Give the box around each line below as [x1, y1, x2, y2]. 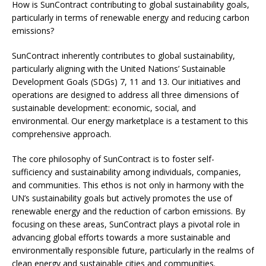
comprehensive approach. [12, 128, 111, 140]
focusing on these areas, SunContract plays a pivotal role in [12, 218, 240, 230]
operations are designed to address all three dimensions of [12, 89, 239, 101]
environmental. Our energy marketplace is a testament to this [12, 115, 248, 127]
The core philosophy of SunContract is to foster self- [12, 153, 214, 165]
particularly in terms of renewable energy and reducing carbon [12, 12, 249, 24]
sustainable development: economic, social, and [12, 102, 196, 114]
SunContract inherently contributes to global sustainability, [12, 50, 235, 62]
